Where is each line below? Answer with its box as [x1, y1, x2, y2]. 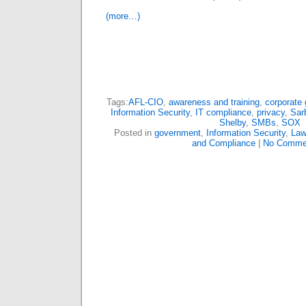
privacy [257, 107, 285, 117]
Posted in [114, 128, 154, 138]
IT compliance [195, 107, 251, 117]
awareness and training [169, 97, 260, 107]
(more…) [106, 11, 140, 21]
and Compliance [192, 138, 255, 148]
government [154, 128, 201, 138]
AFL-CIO [128, 97, 163, 107]
